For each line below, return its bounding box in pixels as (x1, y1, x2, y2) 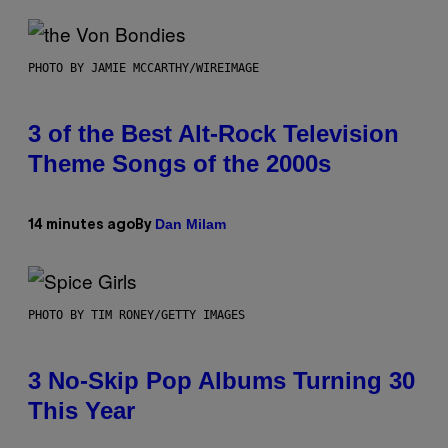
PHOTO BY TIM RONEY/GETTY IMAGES (28, 308, 245, 323)
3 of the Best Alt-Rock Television (28, 120, 399, 148)
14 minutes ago (28, 218, 135, 232)
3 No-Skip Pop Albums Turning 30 (28, 367, 415, 395)
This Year (28, 397, 135, 425)
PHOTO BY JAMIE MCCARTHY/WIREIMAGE (28, 61, 259, 76)
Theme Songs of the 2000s (28, 150, 331, 178)
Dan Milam (155, 216, 226, 233)
